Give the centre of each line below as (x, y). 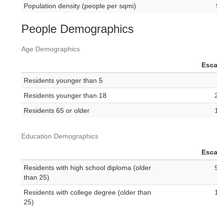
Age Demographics (51, 49)
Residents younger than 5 (63, 81)
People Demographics (77, 29)
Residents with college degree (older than (87, 193)
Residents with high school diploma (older (87, 168)
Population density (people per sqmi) (80, 6)
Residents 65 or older (57, 111)
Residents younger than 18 (65, 96)
